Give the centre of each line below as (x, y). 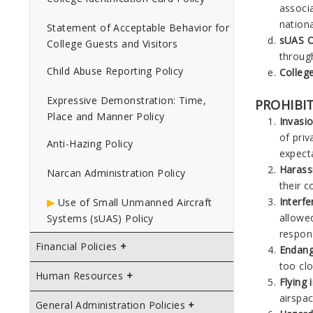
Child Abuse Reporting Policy (115, 71)
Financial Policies (77, 246)
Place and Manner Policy (106, 116)
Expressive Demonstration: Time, (127, 100)
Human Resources (80, 276)
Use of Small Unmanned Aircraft (135, 202)
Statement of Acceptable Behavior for (138, 28)
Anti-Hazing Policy (90, 144)
